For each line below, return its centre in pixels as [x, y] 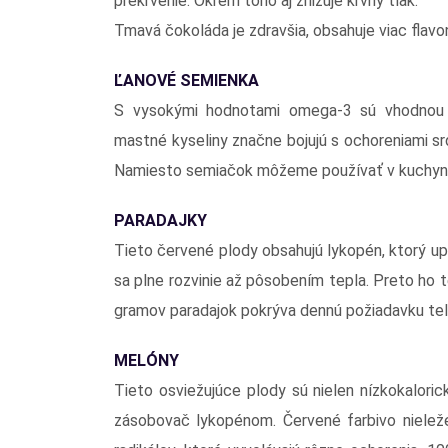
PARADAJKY [160, 220]
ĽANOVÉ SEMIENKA [186, 80]
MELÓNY [146, 360]
